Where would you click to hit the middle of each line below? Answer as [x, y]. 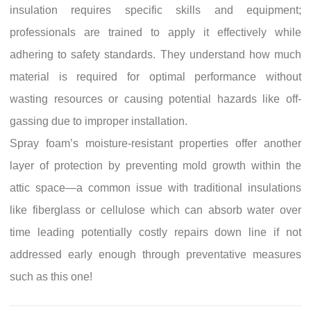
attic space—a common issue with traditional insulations [155, 188]
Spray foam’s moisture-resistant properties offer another [155, 143]
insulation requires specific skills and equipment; [155, 10]
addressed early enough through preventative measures [155, 254]
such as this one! [51, 277]
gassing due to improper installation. [99, 121]
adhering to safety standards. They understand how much [155, 54]
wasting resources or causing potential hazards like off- [155, 99]
